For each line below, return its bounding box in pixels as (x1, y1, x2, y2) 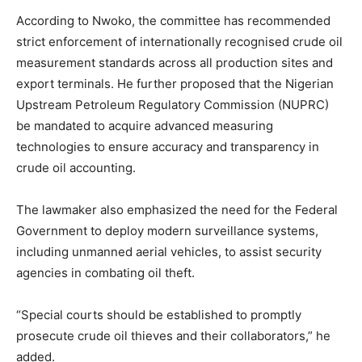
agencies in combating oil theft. (16, 264, 195, 280)
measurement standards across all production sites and (16, 54, 333, 70)
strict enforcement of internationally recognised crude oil (16, 33, 343, 49)
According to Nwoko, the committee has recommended (16, 12, 330, 28)
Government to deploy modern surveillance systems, (16, 222, 318, 238)
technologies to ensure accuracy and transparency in (16, 138, 319, 154)
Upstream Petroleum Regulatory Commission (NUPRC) (16, 96, 329, 112)
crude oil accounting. (16, 159, 136, 175)
